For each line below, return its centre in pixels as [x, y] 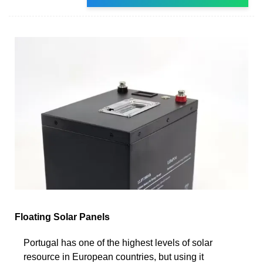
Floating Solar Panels [62, 217]
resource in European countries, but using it [114, 257]
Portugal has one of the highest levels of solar [118, 242]
